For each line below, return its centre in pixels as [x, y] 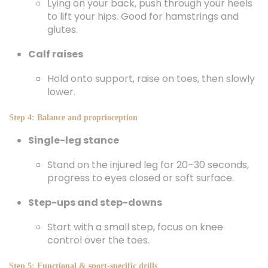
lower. [61, 92]
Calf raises [56, 54]
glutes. [63, 30]
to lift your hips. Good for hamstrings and [143, 16]
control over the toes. [98, 240]
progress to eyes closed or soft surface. [141, 178]
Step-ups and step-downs [95, 202]
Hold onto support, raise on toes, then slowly [151, 79]
